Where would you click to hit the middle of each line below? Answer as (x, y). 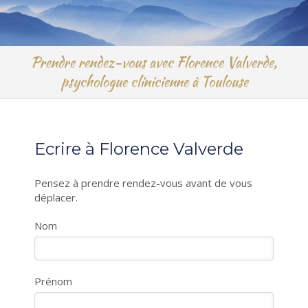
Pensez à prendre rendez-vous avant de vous (143, 183)
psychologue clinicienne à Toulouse (154, 81)
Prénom (53, 281)
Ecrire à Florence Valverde (139, 149)
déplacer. (56, 197)
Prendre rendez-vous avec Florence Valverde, (154, 62)
